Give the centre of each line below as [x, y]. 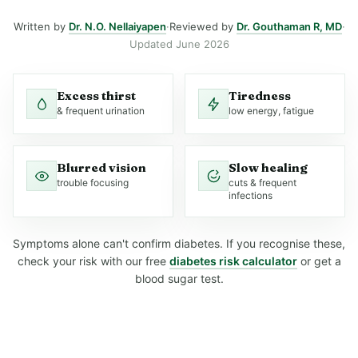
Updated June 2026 [179, 44]
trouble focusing [93, 183]
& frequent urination [101, 111]
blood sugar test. [179, 278]
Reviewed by [203, 26]
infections [251, 195]
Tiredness [260, 95]
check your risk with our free [93, 261]
